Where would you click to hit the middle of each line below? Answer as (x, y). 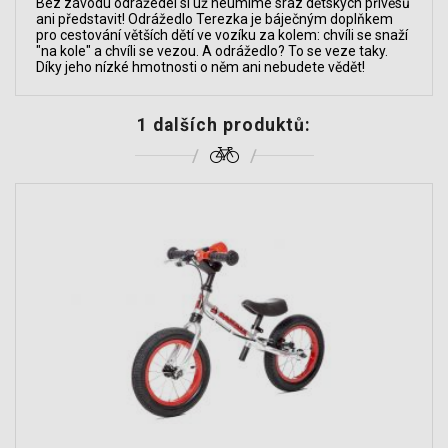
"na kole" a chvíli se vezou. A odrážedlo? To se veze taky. (212, 50)
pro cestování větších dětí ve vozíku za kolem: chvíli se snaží (222, 34)
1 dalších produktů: (224, 124)
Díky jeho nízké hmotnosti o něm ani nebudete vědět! (200, 66)
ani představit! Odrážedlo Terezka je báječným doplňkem (214, 18)
